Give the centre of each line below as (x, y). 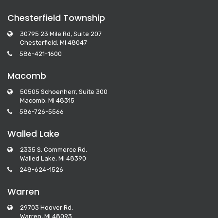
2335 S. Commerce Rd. (54, 149)
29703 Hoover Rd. (46, 207)
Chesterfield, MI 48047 (54, 42)
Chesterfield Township (56, 18)
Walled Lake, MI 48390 (53, 158)
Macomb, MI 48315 (47, 100)
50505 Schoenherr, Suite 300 (64, 91)
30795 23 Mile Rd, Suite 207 (61, 34)
